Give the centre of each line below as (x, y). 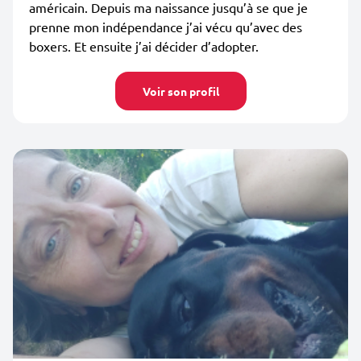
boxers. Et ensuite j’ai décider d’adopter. (144, 46)
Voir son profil (180, 91)
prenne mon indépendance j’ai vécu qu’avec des (166, 27)
